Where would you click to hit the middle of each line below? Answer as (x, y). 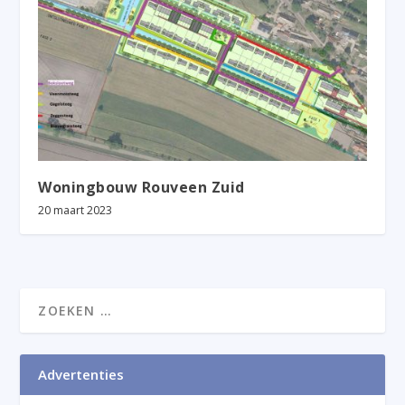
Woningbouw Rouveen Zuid (141, 188)
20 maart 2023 (75, 211)
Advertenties (81, 375)
